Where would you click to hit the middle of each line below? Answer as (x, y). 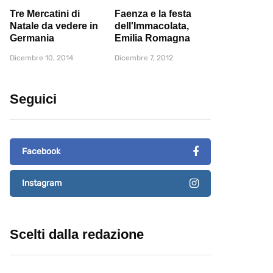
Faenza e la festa (153, 14)
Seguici (33, 99)
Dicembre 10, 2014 (41, 58)
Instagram (42, 183)
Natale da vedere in (54, 26)
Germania (32, 38)
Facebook (41, 152)
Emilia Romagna (152, 38)
